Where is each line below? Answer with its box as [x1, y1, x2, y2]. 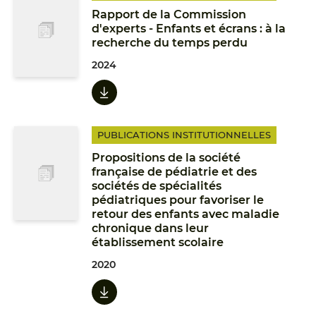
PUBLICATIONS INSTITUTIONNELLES [97, 129, 271, 140]
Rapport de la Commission [92, 8, 246, 21]
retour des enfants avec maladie [92, 207, 279, 221]
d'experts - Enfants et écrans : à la [92, 22, 286, 35]
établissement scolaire [92, 236, 224, 249]
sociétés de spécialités [92, 179, 221, 193]
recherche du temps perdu [92, 36, 248, 49]
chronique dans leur [92, 221, 209, 235]
